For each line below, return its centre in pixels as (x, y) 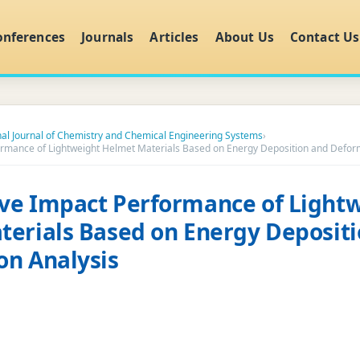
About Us (244, 37)
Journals (108, 37)
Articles (174, 37)
